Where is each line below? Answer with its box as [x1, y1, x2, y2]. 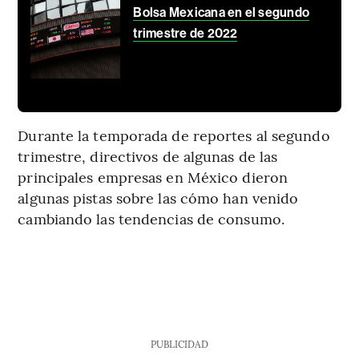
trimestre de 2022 [133, 26, 238, 42]
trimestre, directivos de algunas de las [18, 146, 278, 167]
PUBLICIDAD [150, 337, 208, 351]
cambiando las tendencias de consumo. [18, 208, 284, 229]
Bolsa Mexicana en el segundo [133, 5, 310, 21]
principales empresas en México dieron [18, 167, 288, 188]
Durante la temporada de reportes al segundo [18, 125, 330, 146]
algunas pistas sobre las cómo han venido [18, 188, 299, 208]
